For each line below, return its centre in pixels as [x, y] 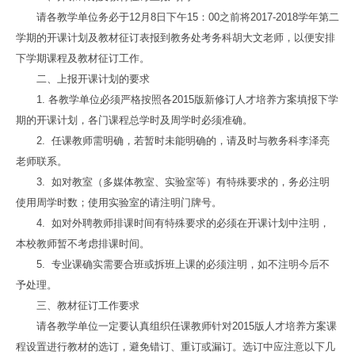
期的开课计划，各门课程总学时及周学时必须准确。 [134, 120]
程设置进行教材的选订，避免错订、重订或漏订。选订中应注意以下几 [175, 346]
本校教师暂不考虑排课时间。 [82, 243]
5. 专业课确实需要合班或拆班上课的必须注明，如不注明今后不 [183, 264]
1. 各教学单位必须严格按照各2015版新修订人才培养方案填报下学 [187, 99]
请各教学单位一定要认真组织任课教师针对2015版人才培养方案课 [186, 326]
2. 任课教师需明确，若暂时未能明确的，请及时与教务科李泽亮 [183, 140]
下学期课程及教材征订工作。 [82, 58]
